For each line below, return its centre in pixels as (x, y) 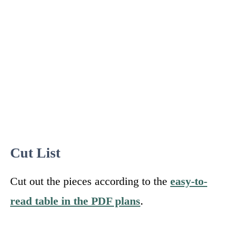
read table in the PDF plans (75, 201)
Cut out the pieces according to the (90, 181)
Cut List (35, 153)
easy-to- (189, 181)
